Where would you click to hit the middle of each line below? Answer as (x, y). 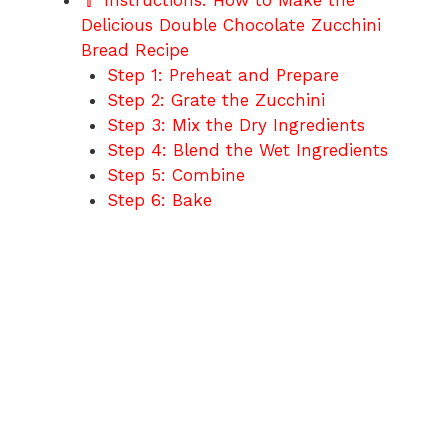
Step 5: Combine (175, 175)
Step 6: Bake (159, 200)
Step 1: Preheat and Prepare (222, 75)
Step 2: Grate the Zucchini (215, 100)
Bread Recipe (135, 50)
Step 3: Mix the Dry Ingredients (235, 125)
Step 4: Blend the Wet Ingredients (247, 150)
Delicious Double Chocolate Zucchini (231, 25)
